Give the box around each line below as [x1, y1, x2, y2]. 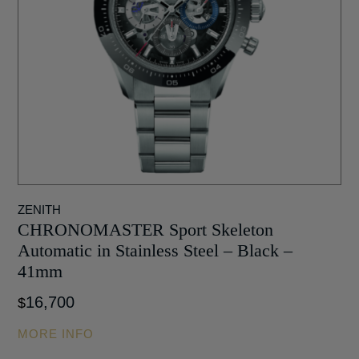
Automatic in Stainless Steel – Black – [18, 240, 293, 260]
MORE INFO [18, 326, 95, 341]
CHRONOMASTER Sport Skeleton [18, 219, 274, 240]
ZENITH [18, 202, 62, 216]
